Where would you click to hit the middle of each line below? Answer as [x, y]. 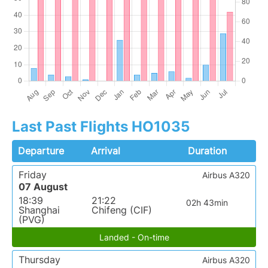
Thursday [39, 260]
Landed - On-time [134, 237]
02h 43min [207, 203]
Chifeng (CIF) [121, 210]
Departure [41, 151]
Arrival [106, 151]
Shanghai [39, 210]
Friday [33, 175]
